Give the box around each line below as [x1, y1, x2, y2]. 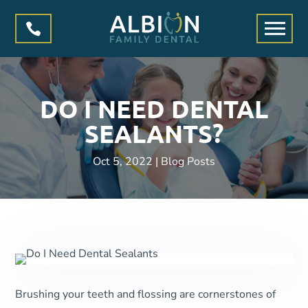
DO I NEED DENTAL [40, 93, 268, 124]
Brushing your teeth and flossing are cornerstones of [15, 287, 276, 302]
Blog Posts [161, 154, 215, 169]
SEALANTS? [85, 118, 223, 148]
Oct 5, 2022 [93, 154, 153, 169]
